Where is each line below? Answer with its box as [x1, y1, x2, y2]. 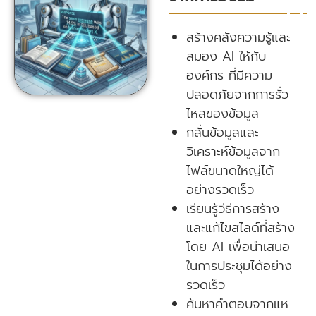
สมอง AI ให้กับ [186, 47, 266, 66]
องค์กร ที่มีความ [186, 66, 272, 85]
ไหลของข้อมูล [186, 104, 259, 123]
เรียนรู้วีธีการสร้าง [186, 199, 279, 219]
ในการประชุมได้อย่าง [186, 256, 292, 276]
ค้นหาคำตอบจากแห [186, 294, 288, 314]
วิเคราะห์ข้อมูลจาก [186, 142, 280, 162]
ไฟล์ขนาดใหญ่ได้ [186, 161, 274, 181]
